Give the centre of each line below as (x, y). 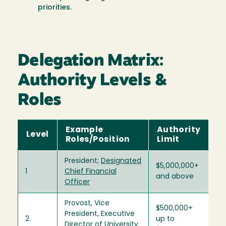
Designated (121, 161)
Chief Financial (91, 172)
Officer (77, 182)
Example (84, 130)
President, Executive (100, 214)
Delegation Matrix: (91, 61)
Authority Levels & (93, 81)
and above (175, 177)
